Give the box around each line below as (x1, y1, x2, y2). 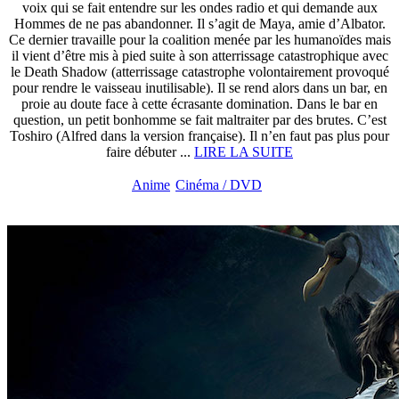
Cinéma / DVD (175, 177, 262, 192)
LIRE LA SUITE (194, 144, 293, 159)
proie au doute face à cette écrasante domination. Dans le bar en (21, 96, 378, 111)
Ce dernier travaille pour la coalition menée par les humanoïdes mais (8, 32, 391, 47)
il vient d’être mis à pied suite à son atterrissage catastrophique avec (11, 48, 388, 63)
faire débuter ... (106, 144, 194, 159)
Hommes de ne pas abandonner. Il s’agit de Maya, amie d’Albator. (13, 16, 386, 31)
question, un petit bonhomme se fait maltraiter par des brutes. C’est (12, 112, 387, 127)
